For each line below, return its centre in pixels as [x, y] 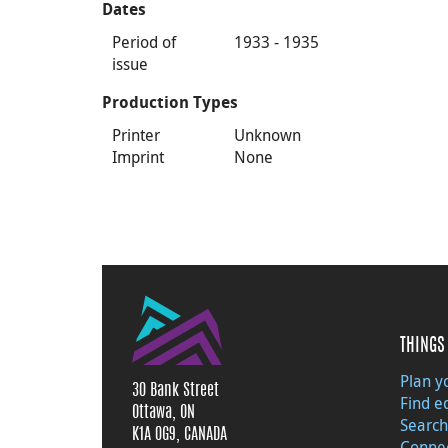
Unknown [268, 135]
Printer [136, 135]
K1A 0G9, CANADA [179, 435]
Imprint [138, 157]
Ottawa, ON [163, 413]
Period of [144, 42]
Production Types [170, 102]
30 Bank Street [175, 391]
